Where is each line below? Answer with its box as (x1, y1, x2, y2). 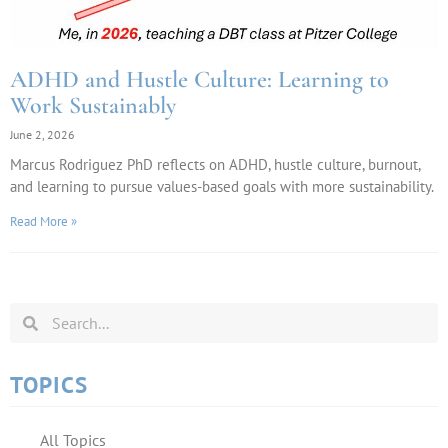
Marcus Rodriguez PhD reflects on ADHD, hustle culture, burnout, (10, 155, 420, 174)
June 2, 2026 (10, 127, 75, 142)
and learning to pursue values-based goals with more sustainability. (10, 177, 434, 196)
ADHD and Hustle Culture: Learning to (10, 65, 389, 94)
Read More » (10, 213, 77, 230)
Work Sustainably (10, 91, 176, 120)
